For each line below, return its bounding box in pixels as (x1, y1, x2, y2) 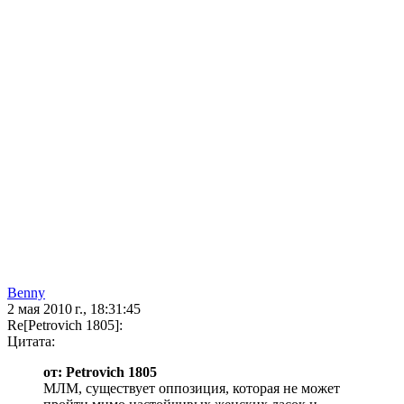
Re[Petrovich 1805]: (7, 317, 123, 334)
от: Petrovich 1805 (43, 364, 157, 381)
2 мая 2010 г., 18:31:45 (7, 301, 141, 317)
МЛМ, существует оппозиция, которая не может (43, 381, 340, 397)
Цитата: (7, 334, 55, 350)
